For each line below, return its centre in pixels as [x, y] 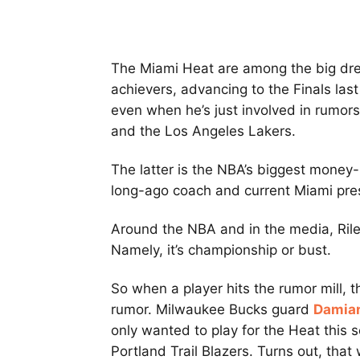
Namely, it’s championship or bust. [221, 250]
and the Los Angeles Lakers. [203, 131]
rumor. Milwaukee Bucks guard [212, 310]
